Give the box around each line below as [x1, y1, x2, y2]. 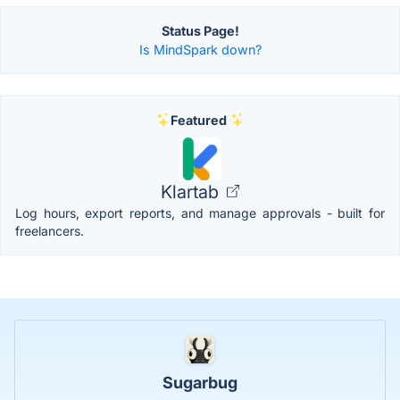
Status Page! [161, 22, 239, 38]
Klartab [161, 180, 223, 203]
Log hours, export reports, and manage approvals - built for [15, 204, 385, 221]
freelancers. [15, 222, 84, 238]
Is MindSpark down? [138, 41, 262, 57]
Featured [170, 112, 227, 128]
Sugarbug [162, 372, 237, 392]
